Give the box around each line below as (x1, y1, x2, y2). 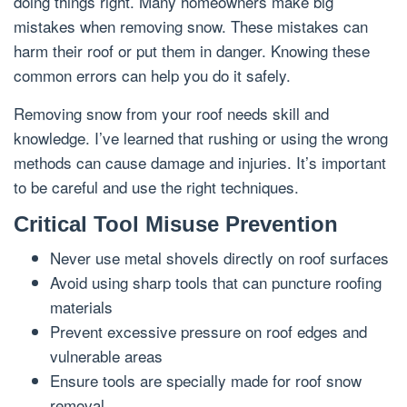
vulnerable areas (50, 344, 163, 368)
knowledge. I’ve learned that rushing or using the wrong (14, 126, 388, 150)
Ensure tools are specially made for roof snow (50, 369, 362, 392)
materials (50, 295, 113, 319)
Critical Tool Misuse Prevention (14, 212, 338, 237)
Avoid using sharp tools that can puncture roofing (50, 271, 382, 294)
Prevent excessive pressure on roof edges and (50, 320, 367, 343)
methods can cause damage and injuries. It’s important (14, 151, 386, 174)
